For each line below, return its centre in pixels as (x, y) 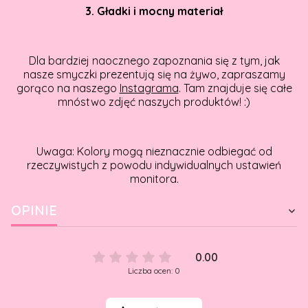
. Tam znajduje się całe (235, 88)
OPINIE (34, 210)
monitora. (154, 178)
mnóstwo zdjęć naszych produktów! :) (154, 101)
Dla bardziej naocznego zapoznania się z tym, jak (154, 60)
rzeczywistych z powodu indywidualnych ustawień (154, 165)
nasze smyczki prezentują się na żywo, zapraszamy (154, 74)
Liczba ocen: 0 (154, 270)
